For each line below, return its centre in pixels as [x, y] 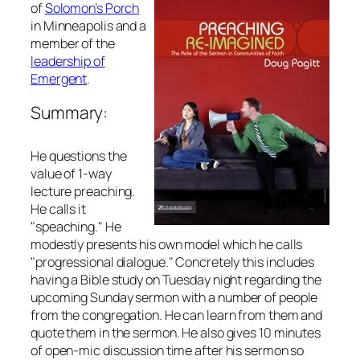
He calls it [58, 209]
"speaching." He [76, 226]
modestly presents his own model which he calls [167, 244]
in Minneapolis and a [88, 25]
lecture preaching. [83, 191]
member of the [73, 43]
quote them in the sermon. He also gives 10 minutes [176, 332]
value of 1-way [71, 173]
